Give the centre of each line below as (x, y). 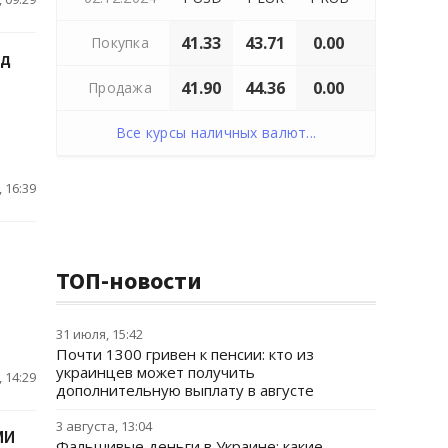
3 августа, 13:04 (104, 426)
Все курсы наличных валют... (216, 132)
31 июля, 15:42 (99, 334)
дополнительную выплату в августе (185, 390)
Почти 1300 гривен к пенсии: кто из (185, 354)
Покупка (120, 42)
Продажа (120, 87)
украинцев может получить (155, 372)
